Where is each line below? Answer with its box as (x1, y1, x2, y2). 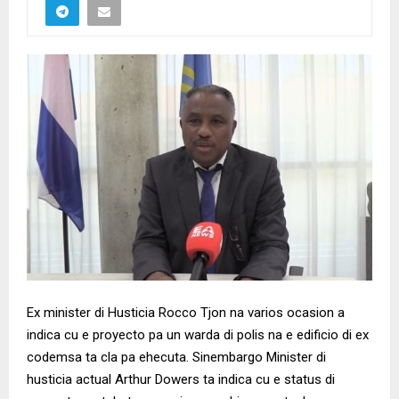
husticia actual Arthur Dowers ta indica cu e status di (27, 371, 335, 388)
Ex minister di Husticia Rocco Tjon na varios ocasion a (27, 305, 345, 322)
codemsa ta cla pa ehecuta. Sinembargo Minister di (27, 349, 326, 366)
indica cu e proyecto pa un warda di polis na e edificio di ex (27, 327, 369, 344)
